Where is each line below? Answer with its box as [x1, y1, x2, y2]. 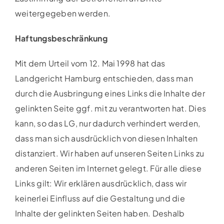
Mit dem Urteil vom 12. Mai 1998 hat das [14, 57, 165, 68]
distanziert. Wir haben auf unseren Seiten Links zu [14, 147, 204, 158]
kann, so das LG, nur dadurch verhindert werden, [14, 117, 200, 128]
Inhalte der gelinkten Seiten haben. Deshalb [14, 207, 185, 218]
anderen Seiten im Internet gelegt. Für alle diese [14, 162, 201, 173]
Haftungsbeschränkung [14, 32, 107, 43]
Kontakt [12, 44, 42, 55]
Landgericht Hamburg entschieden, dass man [14, 72, 193, 83]
